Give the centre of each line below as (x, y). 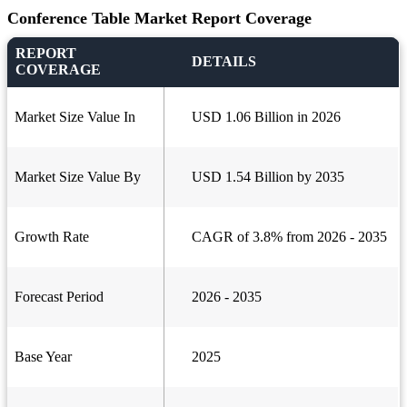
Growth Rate (52, 237)
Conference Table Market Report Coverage (159, 19)
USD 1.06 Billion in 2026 (266, 117)
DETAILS (224, 62)
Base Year (43, 357)
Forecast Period (59, 297)
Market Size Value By (78, 177)
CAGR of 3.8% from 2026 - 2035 (289, 237)
